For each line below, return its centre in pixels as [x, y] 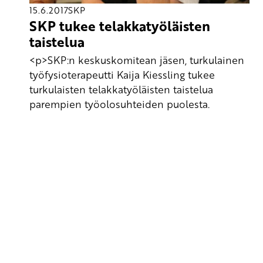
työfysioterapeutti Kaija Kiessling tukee [122, 74]
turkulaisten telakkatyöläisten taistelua [121, 89]
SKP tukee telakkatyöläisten [120, 26]
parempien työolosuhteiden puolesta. [119, 104]
